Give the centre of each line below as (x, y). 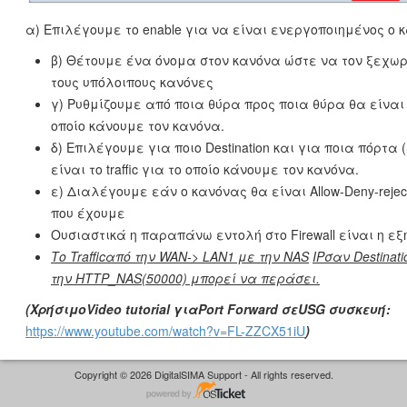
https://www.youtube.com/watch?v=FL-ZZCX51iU (165, 330)
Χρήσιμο (58, 308)
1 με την (255, 256)
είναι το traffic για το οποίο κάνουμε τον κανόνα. (205, 169)
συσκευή (357, 308)
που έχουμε (88, 212)
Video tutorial (130, 308)
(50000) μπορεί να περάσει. (231, 278)
